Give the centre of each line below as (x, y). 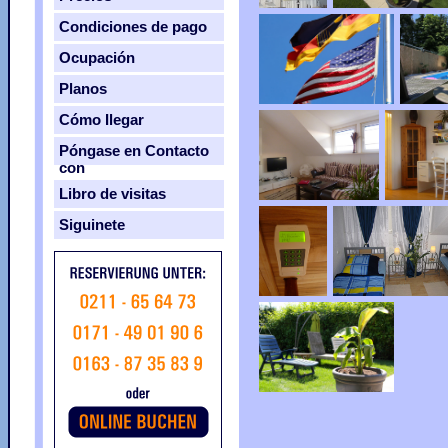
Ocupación (97, 57)
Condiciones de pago (133, 26)
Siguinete (92, 224)
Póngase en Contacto (134, 150)
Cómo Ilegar (101, 119)
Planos (83, 88)
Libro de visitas (112, 193)
